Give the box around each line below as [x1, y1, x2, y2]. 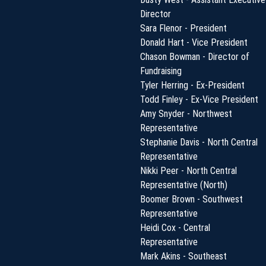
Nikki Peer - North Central [140, 164, 237, 176]
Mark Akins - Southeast [140, 250, 227, 262]
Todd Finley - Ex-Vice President [140, 93, 258, 105]
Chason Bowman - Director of [140, 50, 249, 62]
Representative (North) [140, 179, 227, 191]
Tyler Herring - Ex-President [140, 79, 245, 91]
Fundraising [140, 65, 182, 77]
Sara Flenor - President [140, 22, 227, 34]
